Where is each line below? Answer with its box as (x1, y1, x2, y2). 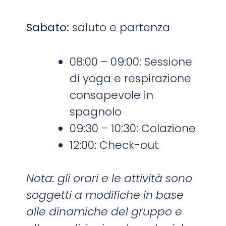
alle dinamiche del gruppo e (26, 204, 183, 220)
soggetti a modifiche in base (26, 187, 184, 203)
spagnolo (70, 104, 122, 120)
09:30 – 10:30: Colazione (70, 121, 196, 137)
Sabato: (26, 20, 70, 36)
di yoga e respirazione (70, 71, 192, 87)
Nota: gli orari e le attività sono (26, 171, 193, 187)
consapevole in (70, 87, 154, 103)
